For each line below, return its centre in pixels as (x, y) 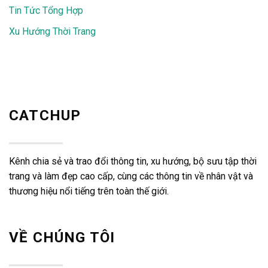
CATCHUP (45, 115)
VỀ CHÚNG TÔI (62, 237)
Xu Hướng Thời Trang (52, 31)
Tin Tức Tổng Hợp (46, 11)
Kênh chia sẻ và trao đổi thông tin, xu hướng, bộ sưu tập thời (133, 161)
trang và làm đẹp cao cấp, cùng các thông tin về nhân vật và (131, 176)
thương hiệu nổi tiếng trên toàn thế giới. (89, 191)
